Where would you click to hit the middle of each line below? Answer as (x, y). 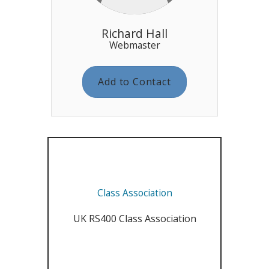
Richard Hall (134, 33)
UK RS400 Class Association (134, 218)
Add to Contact (134, 81)
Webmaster (134, 45)
